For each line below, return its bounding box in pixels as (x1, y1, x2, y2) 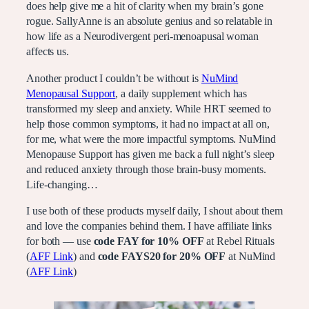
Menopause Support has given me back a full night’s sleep (26, 148, 275, 161)
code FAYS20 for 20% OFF (97, 250, 226, 263)
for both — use (26, 235, 94, 248)
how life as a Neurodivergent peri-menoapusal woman (26, 30, 259, 43)
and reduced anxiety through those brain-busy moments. (26, 163, 266, 176)
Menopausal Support (26, 87, 116, 100)
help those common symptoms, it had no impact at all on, (26, 117, 270, 130)
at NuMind (226, 250, 276, 263)
